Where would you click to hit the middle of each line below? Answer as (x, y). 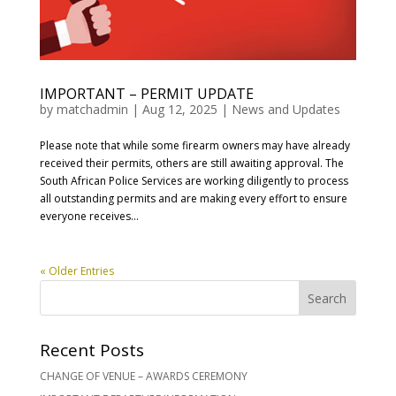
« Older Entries (76, 271)
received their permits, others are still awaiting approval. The (191, 164)
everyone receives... (89, 217)
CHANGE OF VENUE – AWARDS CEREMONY (143, 377)
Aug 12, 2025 (179, 110)
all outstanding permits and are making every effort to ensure (193, 199)
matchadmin (92, 110)
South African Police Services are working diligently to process (194, 181)
